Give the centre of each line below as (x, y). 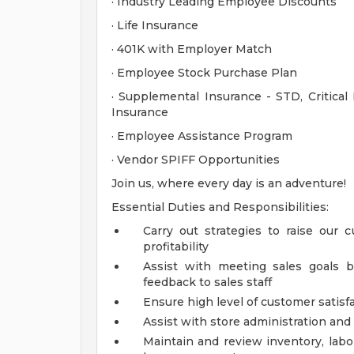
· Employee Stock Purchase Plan (204, 73)
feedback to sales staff (207, 282)
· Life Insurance (155, 25)
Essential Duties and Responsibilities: (220, 207)
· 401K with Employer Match (192, 49)
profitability (176, 247)
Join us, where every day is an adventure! (229, 183)
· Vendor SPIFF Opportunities (196, 160)
